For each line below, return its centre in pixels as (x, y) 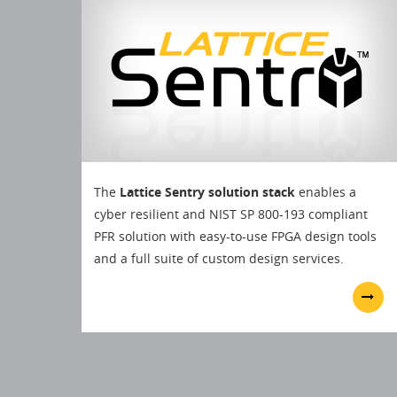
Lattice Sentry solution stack (208, 191)
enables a (326, 191)
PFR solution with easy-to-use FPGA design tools (236, 236)
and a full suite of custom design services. (219, 258)
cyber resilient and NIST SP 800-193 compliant (231, 214)
